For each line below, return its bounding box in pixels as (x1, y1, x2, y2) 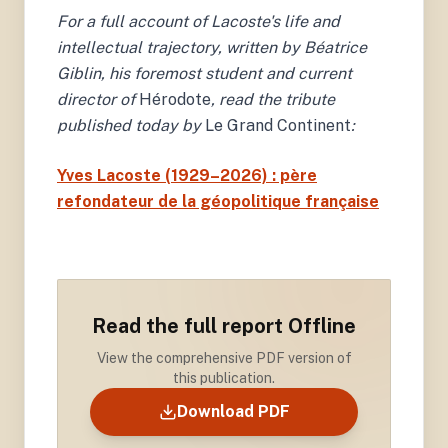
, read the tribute (211, 89, 335, 109)
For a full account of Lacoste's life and (57, 11, 340, 31)
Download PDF (176, 401, 290, 421)
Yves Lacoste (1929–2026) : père (57, 165, 317, 185)
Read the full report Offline (92, 313, 356, 338)
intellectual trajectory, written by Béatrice (57, 37, 367, 57)
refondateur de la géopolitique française (57, 191, 379, 211)
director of (57, 89, 135, 109)
